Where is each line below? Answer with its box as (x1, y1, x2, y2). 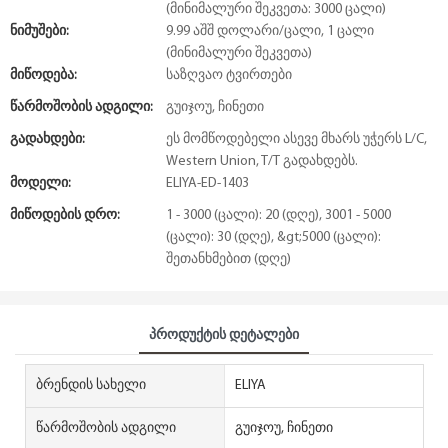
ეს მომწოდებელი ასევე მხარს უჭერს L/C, (166, 132, 427, 147)
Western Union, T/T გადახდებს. (166, 154, 358, 169)
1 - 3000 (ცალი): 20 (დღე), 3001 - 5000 (166, 208, 391, 223)
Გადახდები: (10, 132, 85, 147)
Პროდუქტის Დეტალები (149, 327, 299, 343)
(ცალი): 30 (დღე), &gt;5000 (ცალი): (166, 230, 381, 245)
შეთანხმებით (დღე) (166, 252, 291, 267)
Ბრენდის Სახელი (36, 377, 146, 393)
